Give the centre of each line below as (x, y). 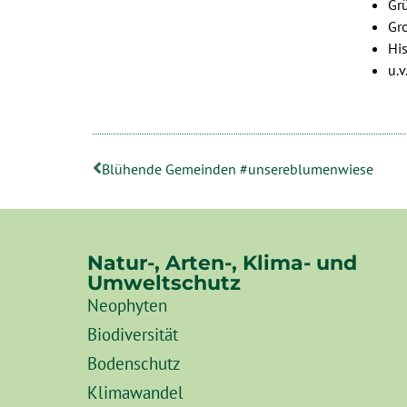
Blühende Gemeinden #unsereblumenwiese (238, 169)
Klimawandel (135, 392)
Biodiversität (133, 334)
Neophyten (127, 305)
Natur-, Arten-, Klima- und (222, 263)
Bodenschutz (134, 363)
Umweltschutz (164, 283)
